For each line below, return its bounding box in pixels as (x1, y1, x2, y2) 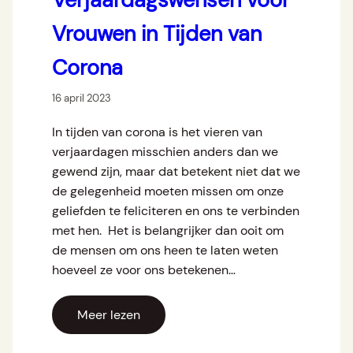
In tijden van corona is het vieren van (52, 124, 262, 141)
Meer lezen (77, 307, 140, 324)
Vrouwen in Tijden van (52, 20, 262, 48)
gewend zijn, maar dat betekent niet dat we (52, 163, 300, 180)
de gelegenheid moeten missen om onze (52, 183, 284, 200)
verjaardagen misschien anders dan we (52, 143, 278, 161)
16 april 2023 (52, 91, 111, 106)
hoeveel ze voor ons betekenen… (52, 262, 236, 279)
